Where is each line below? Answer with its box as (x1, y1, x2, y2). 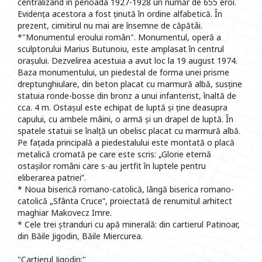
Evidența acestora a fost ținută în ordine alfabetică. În (18, 8, 222, 20)
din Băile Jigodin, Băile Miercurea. (18, 230, 143, 242)
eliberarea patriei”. (18, 172, 86, 184)
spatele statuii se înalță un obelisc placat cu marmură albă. (18, 125, 240, 137)
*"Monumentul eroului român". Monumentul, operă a (18, 32, 221, 43)
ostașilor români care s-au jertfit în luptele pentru (18, 160, 206, 172)
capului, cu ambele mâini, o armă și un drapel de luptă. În (18, 113, 233, 125)
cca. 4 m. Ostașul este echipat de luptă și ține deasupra (18, 102, 227, 113)
